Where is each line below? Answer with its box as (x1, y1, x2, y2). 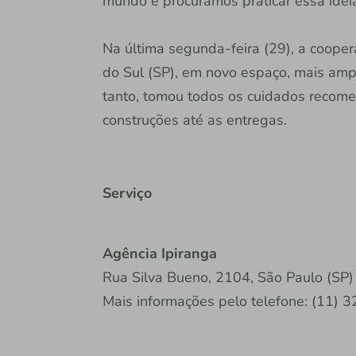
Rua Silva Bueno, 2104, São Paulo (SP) (102, 268, 354, 288)
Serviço (102, 184, 152, 203)
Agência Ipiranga (102, 244, 217, 264)
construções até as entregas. (102, 110, 287, 130)
